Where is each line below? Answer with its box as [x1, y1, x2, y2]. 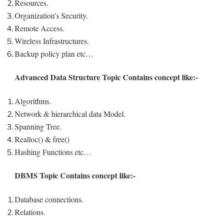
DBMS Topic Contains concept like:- [15, 170, 135, 181]
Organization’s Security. [15, 10, 88, 21]
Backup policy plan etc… [15, 48, 93, 59]
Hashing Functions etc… [15, 146, 94, 157]
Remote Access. [15, 22, 65, 33]
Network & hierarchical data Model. [15, 108, 126, 119]
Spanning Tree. [15, 121, 62, 131]
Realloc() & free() [15, 133, 69, 144]
